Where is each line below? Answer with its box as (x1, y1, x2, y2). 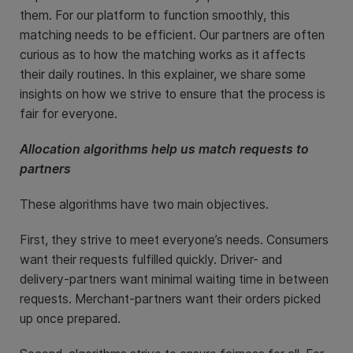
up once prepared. (20, 311, 121, 326)
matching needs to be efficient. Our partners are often (20, 28, 325, 43)
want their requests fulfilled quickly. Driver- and (20, 252, 282, 267)
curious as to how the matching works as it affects (20, 47, 306, 62)
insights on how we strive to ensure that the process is (20, 87, 325, 102)
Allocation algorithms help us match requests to (20, 142, 309, 157)
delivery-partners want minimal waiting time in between (20, 272, 329, 287)
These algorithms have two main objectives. (20, 197, 269, 212)
